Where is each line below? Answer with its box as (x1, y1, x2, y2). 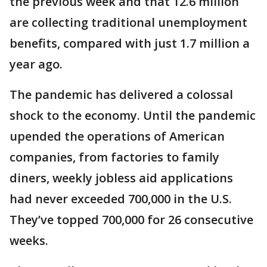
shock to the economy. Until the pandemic (10, 107, 256, 123)
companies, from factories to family (10, 149, 219, 165)
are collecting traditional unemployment (10, 14, 247, 30)
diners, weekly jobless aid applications (10, 170, 233, 186)
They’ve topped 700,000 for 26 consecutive (10, 212, 253, 228)
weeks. (10, 232, 48, 249)
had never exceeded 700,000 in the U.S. (10, 191, 232, 207)
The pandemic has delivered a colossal (10, 86, 233, 103)
